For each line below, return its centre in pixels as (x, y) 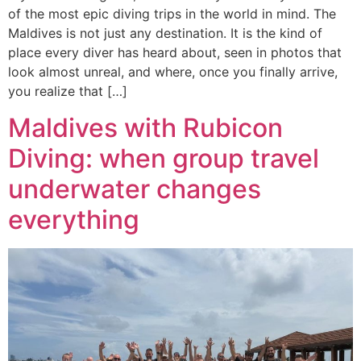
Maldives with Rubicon (145, 127)
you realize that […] (68, 91)
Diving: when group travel (164, 158)
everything (74, 219)
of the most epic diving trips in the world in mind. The (172, 14)
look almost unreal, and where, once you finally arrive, (173, 72)
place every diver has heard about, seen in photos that (175, 53)
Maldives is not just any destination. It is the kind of (165, 33)
